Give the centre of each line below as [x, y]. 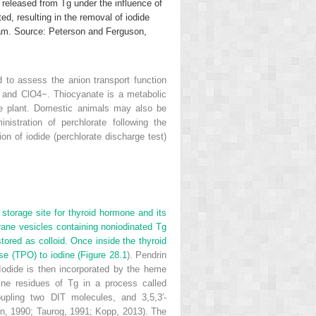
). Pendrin [146, 255]
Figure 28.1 [104, 255]
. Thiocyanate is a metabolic [107, 94]
